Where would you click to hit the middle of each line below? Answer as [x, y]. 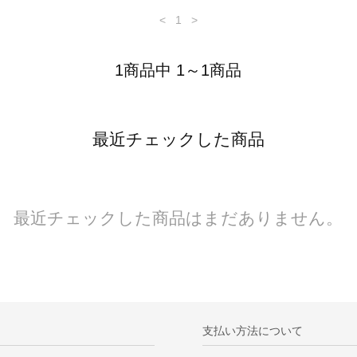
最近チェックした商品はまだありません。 [178, 218]
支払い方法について [252, 330]
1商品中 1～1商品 [178, 71]
